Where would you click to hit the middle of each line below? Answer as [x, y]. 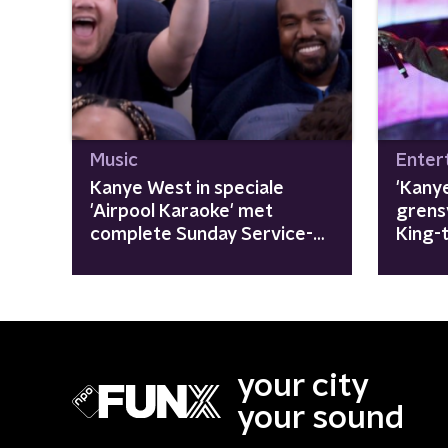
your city [303, 385]
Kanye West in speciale [187, 188]
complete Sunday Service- [201, 234]
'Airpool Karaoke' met [181, 211]
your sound [320, 417]
